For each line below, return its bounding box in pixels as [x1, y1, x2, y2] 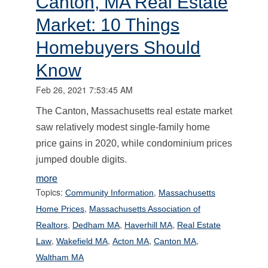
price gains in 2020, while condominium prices [36, 138, 232, 148]
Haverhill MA [124, 220, 172, 230]
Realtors [36, 220, 68, 230]
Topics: [36, 185, 65, 198]
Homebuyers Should [36, 37, 200, 57]
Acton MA [112, 236, 149, 246]
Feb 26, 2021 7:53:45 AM [36, 83, 133, 96]
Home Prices [36, 203, 84, 214]
